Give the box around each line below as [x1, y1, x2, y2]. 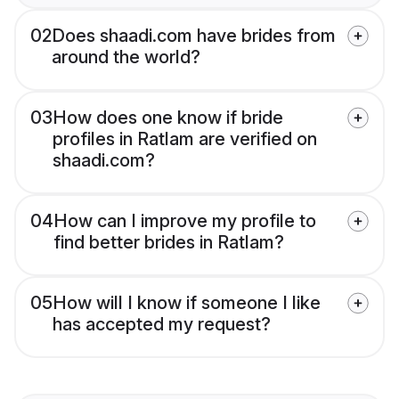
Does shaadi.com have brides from [52, 25, 336, 47]
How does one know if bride [53, 107, 283, 129]
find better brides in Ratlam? [53, 232, 284, 254]
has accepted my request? [53, 313, 271, 336]
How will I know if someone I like [53, 292, 321, 314]
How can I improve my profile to [53, 210, 316, 232]
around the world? [52, 46, 200, 69]
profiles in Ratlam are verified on [53, 128, 317, 151]
